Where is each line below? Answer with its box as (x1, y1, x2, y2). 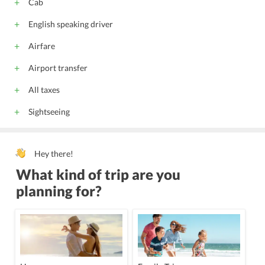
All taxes (28, 85, 60, 95)
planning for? (16, 182, 102, 199)
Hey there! (33, 148, 73, 159)
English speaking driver (28, 19, 113, 29)
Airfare (28, 41, 55, 51)
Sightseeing (28, 106, 70, 117)
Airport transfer (28, 63, 88, 73)
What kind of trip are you (16, 166, 180, 183)
